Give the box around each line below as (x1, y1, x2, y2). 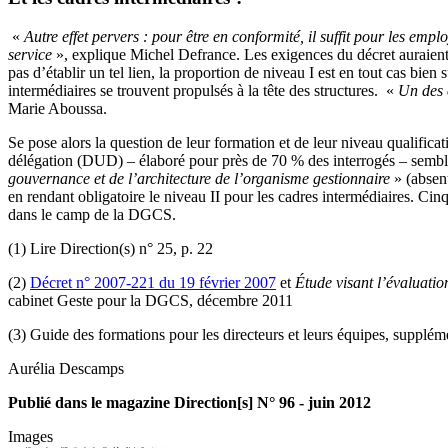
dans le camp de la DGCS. (8, 205, 176, 223)
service (8, 45, 52, 63)
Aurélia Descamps (8, 359, 124, 377)
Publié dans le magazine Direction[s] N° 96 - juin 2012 (8, 393, 371, 411)
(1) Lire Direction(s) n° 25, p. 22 (8, 239, 213, 257)
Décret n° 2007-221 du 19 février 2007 (30, 273, 276, 291)
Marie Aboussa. (8, 99, 107, 117)
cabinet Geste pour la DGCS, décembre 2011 (8, 291, 293, 309)
